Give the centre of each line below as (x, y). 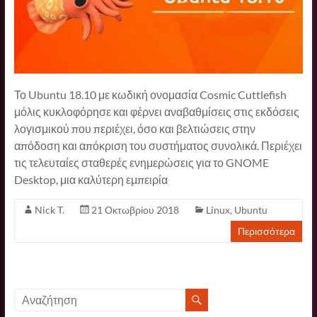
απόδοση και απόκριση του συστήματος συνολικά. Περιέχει (158, 145)
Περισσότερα (267, 231)
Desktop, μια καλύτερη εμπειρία (91, 179)
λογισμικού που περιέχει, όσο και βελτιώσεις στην (134, 128)
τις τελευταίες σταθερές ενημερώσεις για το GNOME (141, 162)
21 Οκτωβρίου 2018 (135, 209)
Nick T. (49, 209)
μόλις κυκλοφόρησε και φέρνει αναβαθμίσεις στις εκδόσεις (156, 111)
